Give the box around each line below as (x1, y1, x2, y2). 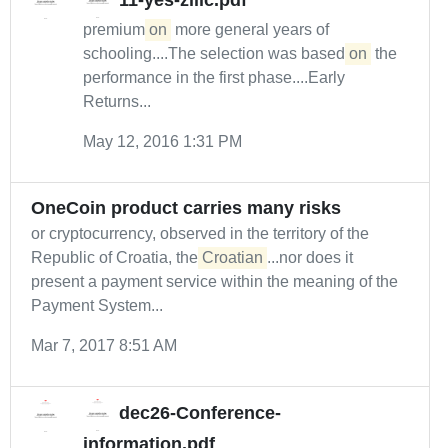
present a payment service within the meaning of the (31, 273, 398, 290)
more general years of (171, 21, 329, 38)
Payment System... (31, 297, 163, 314)
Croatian (202, 249, 263, 266)
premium (83, 21, 149, 38)
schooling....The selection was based (83, 45, 349, 62)
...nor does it (267, 249, 353, 266)
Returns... (83, 93, 151, 110)
